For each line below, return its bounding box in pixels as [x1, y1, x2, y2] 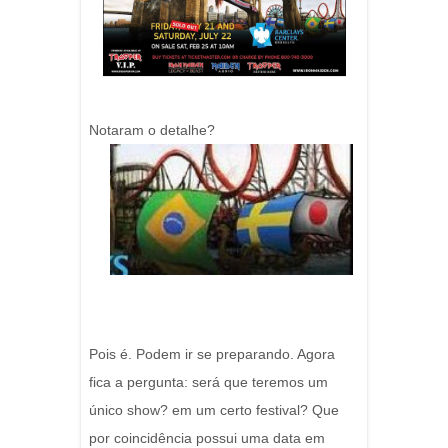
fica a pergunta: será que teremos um [89, 374, 328, 391]
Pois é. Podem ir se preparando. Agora [89, 346, 335, 363]
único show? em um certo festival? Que [89, 402, 339, 419]
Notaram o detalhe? [89, 121, 215, 138]
